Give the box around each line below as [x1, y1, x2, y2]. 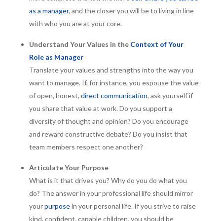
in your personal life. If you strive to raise [70, 202, 196, 211]
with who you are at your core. [29, 19, 122, 28]
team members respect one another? [29, 143, 143, 151]
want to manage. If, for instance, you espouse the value [29, 78, 199, 87]
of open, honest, [29, 91, 81, 100]
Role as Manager [29, 53, 83, 62]
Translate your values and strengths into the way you [29, 66, 193, 74]
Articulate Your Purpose [29, 163, 109, 172]
